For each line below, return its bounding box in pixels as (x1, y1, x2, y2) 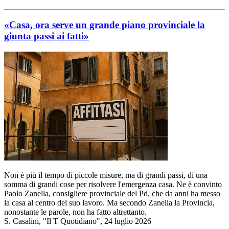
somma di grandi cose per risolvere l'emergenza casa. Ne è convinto (4, 180, 222, 189)
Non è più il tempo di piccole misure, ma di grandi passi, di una (4, 171, 208, 180)
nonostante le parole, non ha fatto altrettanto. (4, 208, 147, 217)
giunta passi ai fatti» (4, 31, 89, 42)
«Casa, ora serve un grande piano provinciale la (4, 19, 205, 31)
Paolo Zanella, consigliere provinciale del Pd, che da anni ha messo (4, 189, 220, 198)
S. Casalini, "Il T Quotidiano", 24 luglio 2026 (4, 217, 151, 226)
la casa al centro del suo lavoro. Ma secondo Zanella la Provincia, (4, 198, 215, 208)
